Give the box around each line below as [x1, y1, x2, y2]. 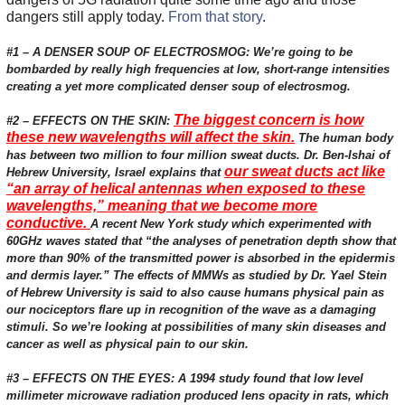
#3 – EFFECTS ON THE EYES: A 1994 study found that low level [5, 372, 363, 386]
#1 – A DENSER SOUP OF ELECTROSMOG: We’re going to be [5, 45, 353, 60]
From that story [167, 9, 262, 25]
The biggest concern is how [173, 112, 363, 128]
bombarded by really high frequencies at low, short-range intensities [5, 62, 390, 77]
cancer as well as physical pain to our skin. [5, 337, 249, 352]
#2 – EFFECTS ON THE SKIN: [5, 114, 174, 128]
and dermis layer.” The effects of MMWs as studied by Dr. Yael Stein [5, 268, 387, 283]
